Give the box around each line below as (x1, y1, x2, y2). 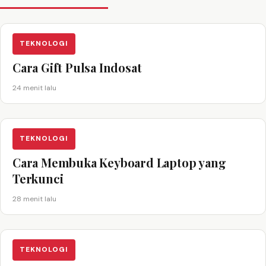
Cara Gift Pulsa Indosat (12, 59, 142, 75)
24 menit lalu (12, 83, 56, 93)
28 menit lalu (12, 194, 56, 204)
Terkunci (12, 170, 64, 186)
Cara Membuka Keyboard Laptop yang (12, 154, 226, 170)
